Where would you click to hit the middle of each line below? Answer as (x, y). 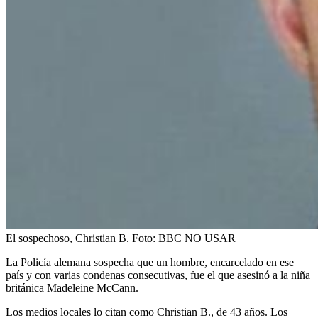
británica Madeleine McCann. (72, 287)
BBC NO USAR (197, 238)
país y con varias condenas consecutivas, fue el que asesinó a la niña (158, 275)
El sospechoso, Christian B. (67, 238)
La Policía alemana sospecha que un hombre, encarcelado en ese (150, 262)
